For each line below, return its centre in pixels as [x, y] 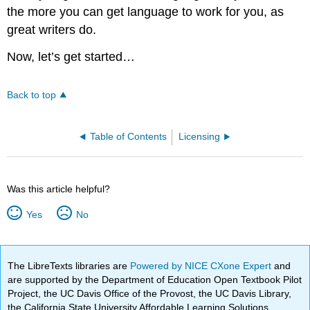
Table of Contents [128, 137]
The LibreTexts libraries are [69, 265]
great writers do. [52, 30]
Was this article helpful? [59, 189]
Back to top [32, 95]
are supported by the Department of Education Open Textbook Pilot [155, 279]
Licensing [200, 137]
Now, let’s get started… [71, 57]
